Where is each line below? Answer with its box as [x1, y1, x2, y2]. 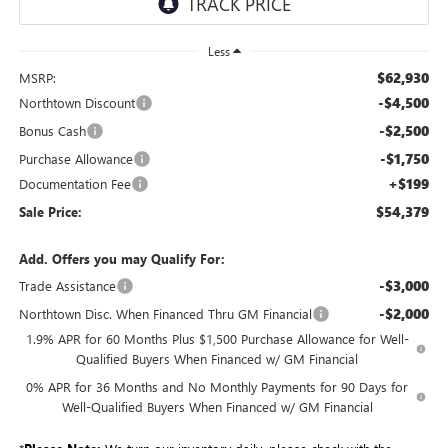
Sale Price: [18, 202, 82, 220]
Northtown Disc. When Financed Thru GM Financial [18, 304, 312, 322]
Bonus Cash [18, 121, 86, 139]
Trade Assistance [18, 276, 116, 294]
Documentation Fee [18, 174, 131, 192]
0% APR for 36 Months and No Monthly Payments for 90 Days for [26, 377, 409, 395]
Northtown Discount [18, 93, 135, 111]
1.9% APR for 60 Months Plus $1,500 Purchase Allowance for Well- [25, 329, 409, 347]
